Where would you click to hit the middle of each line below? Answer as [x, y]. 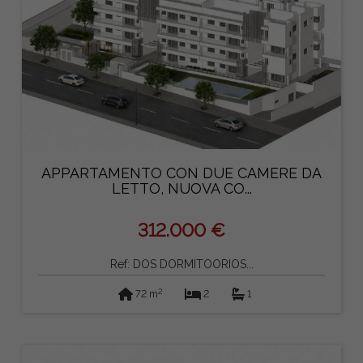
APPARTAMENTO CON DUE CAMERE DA [181, 173]
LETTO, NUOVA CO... [181, 189]
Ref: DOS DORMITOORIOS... [181, 265]
